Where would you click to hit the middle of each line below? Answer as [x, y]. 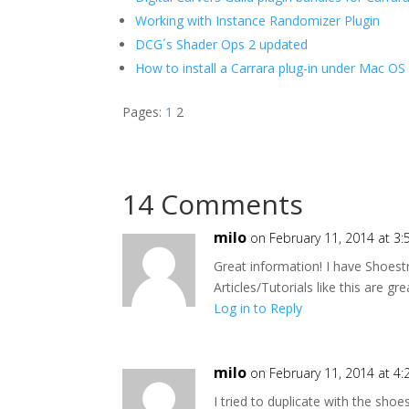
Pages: [144, 112]
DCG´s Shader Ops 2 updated [222, 44]
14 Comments [213, 204]
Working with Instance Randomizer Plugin [258, 21]
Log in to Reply [258, 308]
